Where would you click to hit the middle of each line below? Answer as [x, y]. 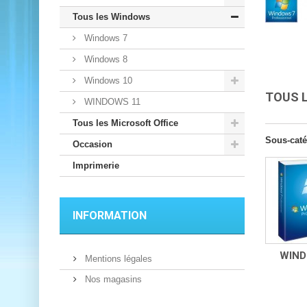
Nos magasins [112, 279]
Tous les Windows [111, 16]
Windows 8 [105, 59]
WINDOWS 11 [111, 101]
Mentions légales [117, 258]
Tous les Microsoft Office [125, 123]
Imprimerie [96, 165]
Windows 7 [105, 38]
